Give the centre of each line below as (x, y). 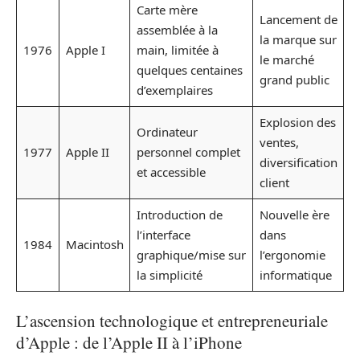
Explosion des (297, 122)
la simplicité (169, 275)
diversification (298, 162)
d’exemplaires (174, 90)
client (274, 182)
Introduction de (179, 215)
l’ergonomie (292, 255)
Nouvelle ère (294, 215)
